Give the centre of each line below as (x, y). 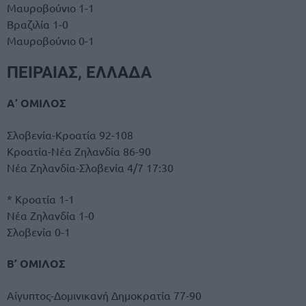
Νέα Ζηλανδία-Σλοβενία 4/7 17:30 (90, 167)
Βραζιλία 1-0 (38, 24)
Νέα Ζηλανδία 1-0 (51, 215)
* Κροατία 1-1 (41, 199)
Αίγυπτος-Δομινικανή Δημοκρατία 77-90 (104, 295)
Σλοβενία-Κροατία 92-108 (70, 134)
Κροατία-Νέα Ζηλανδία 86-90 (79, 151)
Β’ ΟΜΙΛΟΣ (36, 264)
